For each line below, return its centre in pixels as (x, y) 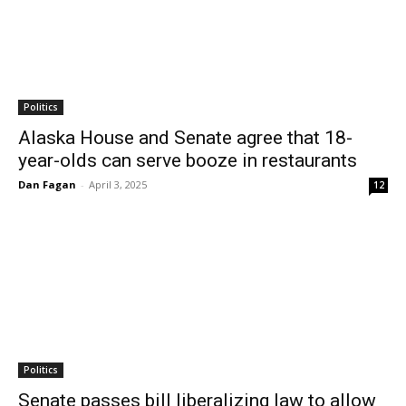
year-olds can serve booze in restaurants (188, 160)
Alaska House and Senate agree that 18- (185, 138)
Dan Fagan (47, 184)
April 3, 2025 (118, 184)
